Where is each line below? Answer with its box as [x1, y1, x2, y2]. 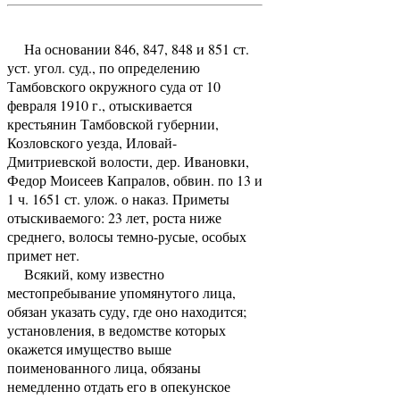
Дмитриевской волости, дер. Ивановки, [7, 151, 249, 171]
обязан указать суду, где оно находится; [7, 301, 246, 321]
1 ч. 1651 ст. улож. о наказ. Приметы [7, 188, 229, 208]
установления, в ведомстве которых [7, 320, 226, 339]
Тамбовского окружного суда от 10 [7, 76, 221, 96]
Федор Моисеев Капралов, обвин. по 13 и [7, 170, 262, 189]
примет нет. [7, 245, 79, 264]
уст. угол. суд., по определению [7, 57, 200, 77]
